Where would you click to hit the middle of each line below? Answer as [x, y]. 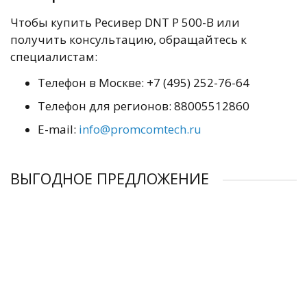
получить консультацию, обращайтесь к [128, 39]
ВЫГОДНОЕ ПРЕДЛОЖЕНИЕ [110, 178]
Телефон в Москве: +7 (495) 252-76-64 [144, 83]
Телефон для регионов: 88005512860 [144, 106]
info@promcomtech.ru [140, 129]
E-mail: [58, 129]
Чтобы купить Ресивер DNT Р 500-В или [125, 22]
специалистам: [54, 57]
